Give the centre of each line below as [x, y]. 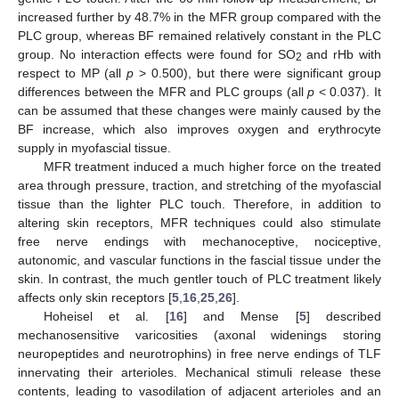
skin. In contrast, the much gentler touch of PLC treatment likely [199, 278]
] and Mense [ [241, 316]
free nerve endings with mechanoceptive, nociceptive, [199, 241]
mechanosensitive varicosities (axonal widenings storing [199, 334]
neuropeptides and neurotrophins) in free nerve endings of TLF [199, 353]
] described [343, 316]
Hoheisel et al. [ [106, 316]
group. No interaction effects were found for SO [157, 54]
